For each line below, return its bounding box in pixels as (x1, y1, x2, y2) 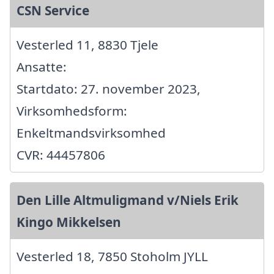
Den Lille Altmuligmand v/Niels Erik (17, 191, 239, 209)
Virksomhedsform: (17, 102, 127, 119)
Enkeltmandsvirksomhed (17, 124, 166, 141)
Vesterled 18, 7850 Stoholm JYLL (17, 247, 208, 265)
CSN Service (17, 1, 89, 19)
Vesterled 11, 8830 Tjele (17, 35, 158, 53)
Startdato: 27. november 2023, (17, 80, 201, 97)
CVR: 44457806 (17, 146, 105, 163)
